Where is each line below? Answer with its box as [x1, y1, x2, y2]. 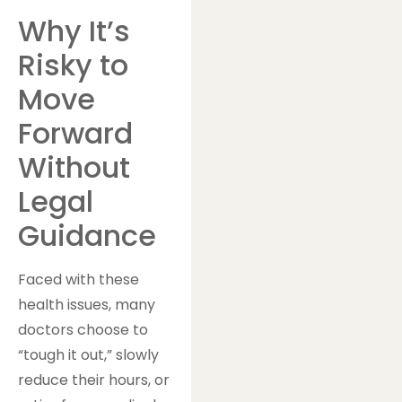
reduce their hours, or [18, 369, 170, 390]
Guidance [18, 214, 156, 256]
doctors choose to [18, 319, 148, 340]
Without [18, 146, 130, 188]
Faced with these [18, 268, 139, 290]
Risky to [18, 44, 128, 85]
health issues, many [18, 293, 155, 315]
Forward [18, 112, 133, 153]
